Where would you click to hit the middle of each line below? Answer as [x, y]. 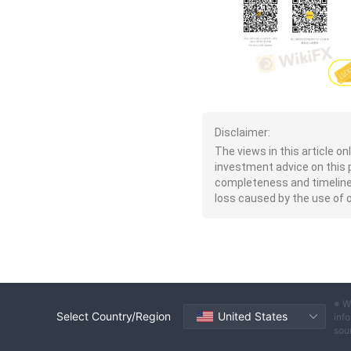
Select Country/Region [114, 317]
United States [253, 317]
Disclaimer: [242, 132]
